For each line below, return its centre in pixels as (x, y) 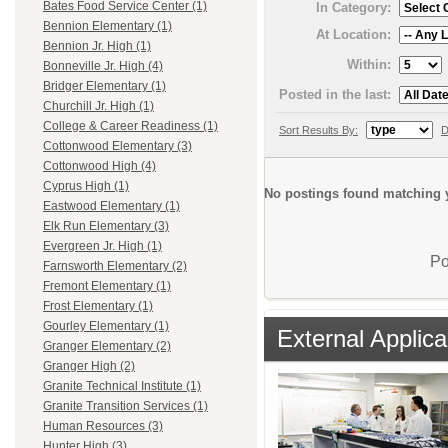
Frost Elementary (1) (98, 306)
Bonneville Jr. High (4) (103, 66)
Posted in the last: (335, 94)
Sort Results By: (318, 129)
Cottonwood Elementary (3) (117, 146)
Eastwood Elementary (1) (111, 206)
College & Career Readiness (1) (130, 126)
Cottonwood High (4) (99, 166)
